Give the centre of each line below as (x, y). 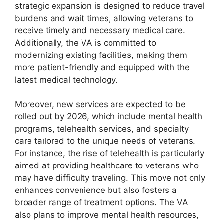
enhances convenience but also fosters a (96, 190)
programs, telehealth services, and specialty (102, 129)
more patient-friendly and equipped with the (102, 67)
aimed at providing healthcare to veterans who (107, 166)
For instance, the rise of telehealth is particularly (110, 153)
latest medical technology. (66, 79)
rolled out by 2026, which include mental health (109, 117)
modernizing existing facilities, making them (101, 55)
